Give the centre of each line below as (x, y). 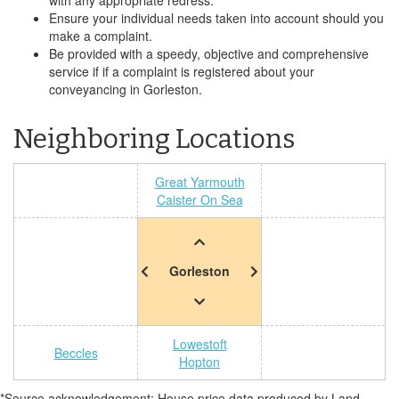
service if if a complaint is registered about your (182, 71)
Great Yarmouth (199, 182)
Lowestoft (199, 344)
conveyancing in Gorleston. (126, 89)
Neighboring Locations (154, 139)
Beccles (76, 353)
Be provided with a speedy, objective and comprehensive (209, 53)
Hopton (199, 362)
